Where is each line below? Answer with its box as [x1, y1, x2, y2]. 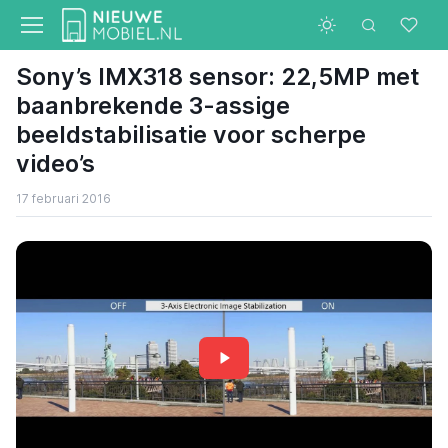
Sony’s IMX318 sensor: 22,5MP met [16, 62, 419, 91]
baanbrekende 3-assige [16, 91, 290, 120]
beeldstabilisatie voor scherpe [16, 120, 366, 149]
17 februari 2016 [16, 191, 111, 206]
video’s [16, 149, 95, 178]
